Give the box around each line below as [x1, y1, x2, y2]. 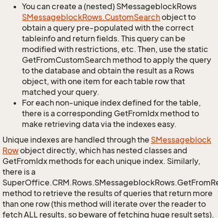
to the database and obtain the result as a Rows [22, 66, 194, 75]
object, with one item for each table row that [22, 76, 185, 86]
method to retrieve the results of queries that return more [2, 188, 213, 198]
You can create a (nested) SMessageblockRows [22, 1, 197, 11]
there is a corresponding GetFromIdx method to [22, 109, 199, 118]
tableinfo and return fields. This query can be [22, 34, 185, 43]
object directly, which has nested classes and [18, 145, 187, 155]
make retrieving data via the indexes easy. [22, 119, 177, 129]
